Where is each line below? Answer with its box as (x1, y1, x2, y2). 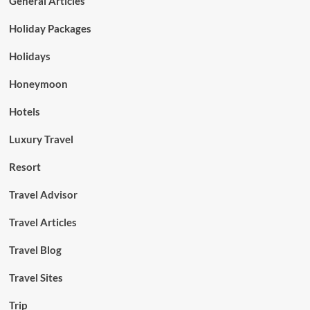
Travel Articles (8, 216, 77, 228)
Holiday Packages (8, 22, 91, 35)
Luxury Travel (8, 133, 73, 145)
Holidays (8, 50, 51, 62)
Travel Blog (8, 244, 62, 256)
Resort (8, 161, 41, 173)
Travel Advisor (8, 188, 77, 201)
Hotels (8, 105, 40, 118)
